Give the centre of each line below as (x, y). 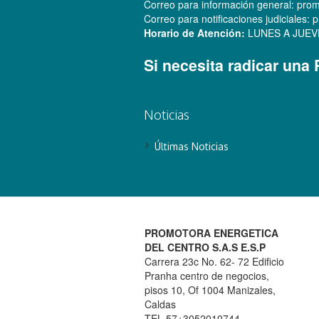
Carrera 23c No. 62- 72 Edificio (214, 261)
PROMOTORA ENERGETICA (211, 233)
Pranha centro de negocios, (206, 276)
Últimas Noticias (191, 146)
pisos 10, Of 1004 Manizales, (210, 290)
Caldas (160, 304)
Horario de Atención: (194, 33)
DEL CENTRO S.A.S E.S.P (205, 247)
